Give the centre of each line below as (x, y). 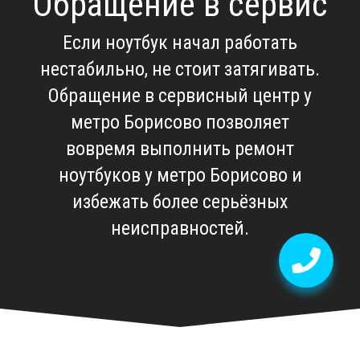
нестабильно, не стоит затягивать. (180, 69)
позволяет (245, 122)
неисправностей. (180, 228)
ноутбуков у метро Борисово (173, 175)
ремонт (264, 148)
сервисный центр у (235, 95)
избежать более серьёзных (180, 201)
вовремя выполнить (150, 148)
